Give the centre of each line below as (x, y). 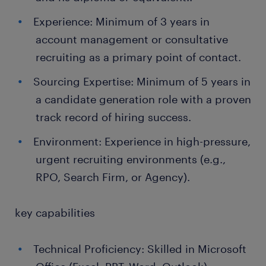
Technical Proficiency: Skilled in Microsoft (140, 249)
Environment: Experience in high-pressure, (142, 141)
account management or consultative (132, 39)
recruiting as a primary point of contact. (138, 57)
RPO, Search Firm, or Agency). (113, 177)
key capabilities (55, 213)
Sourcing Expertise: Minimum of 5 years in (142, 81)
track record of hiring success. (113, 117)
